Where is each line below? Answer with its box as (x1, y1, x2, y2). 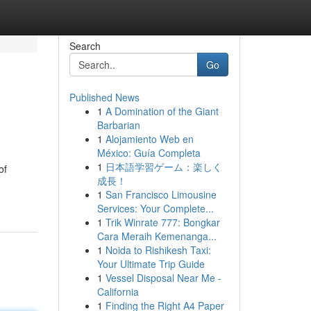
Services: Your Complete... (96, 201, 214, 215)
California (96, 285, 139, 299)
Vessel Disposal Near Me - (105, 271, 221, 285)
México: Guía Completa (96, 146, 201, 160)
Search (69, 39, 101, 53)
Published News (69, 90, 140, 104)
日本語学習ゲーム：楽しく (105, 160, 222, 174)
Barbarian (96, 118, 140, 132)
